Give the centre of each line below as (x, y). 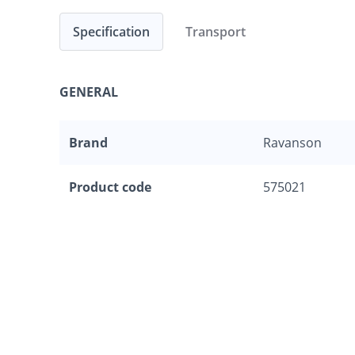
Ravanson (292, 143)
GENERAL (89, 92)
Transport (216, 32)
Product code (110, 187)
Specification (111, 32)
